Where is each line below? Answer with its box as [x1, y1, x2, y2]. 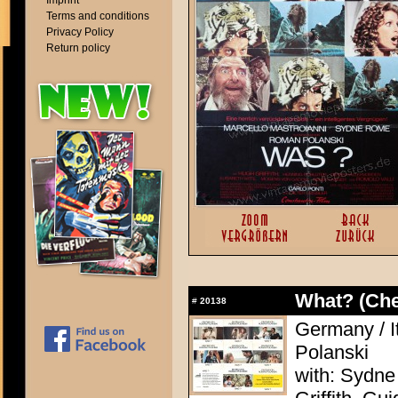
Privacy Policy [46, 26, 114, 38]
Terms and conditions [46, 10, 149, 22]
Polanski [295, 341, 369, 363]
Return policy [46, 42, 110, 54]
